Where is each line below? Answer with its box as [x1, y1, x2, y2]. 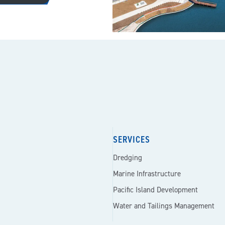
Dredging [113, 153, 142, 163]
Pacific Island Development [113, 185, 198, 195]
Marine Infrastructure [113, 169, 181, 179]
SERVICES [113, 134, 150, 146]
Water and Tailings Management [113, 201, 214, 211]
